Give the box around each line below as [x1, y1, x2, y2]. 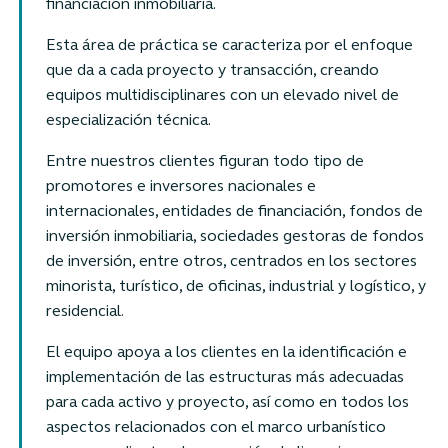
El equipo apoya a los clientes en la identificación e [45, 344, 407, 361]
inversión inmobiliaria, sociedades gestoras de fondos [45, 228, 424, 245]
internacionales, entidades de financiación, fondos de [45, 203, 423, 220]
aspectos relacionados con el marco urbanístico [45, 419, 386, 436]
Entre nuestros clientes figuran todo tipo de [45, 153, 364, 170]
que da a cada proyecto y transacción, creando [45, 62, 379, 79]
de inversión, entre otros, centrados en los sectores [45, 253, 417, 270]
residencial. [45, 303, 124, 320]
